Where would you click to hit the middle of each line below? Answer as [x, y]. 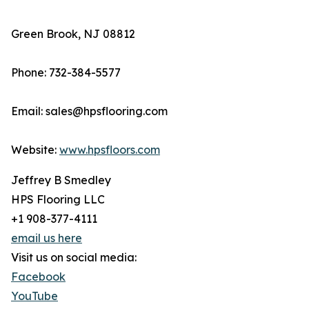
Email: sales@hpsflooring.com [89, 111]
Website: [35, 150]
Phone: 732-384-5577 [66, 73]
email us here [47, 238]
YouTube [34, 296]
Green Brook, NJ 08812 [73, 34]
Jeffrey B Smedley [61, 180]
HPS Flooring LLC [58, 200]
